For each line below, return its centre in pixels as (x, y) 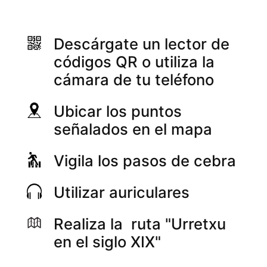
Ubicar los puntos (118, 111)
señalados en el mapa (133, 129)
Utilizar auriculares (122, 192)
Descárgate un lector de (142, 44)
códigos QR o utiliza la (134, 62)
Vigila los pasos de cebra (145, 160)
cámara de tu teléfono (134, 80)
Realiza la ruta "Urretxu (140, 223)
